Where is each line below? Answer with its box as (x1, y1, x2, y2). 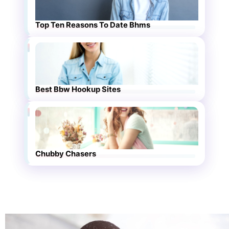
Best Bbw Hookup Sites (35, 85, 121, 95)
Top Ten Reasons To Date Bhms (35, 20, 151, 30)
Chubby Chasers (35, 149, 97, 159)
